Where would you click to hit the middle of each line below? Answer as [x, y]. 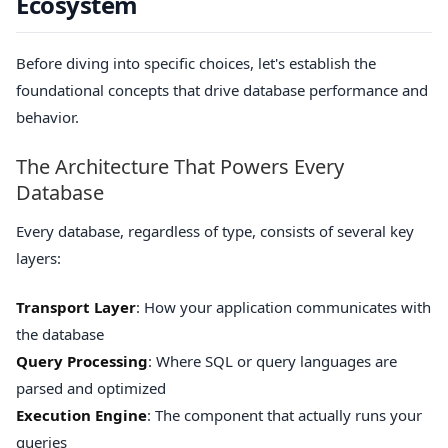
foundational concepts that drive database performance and [222, 90]
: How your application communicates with [283, 307]
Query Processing [82, 361]
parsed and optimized [91, 388]
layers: [38, 257]
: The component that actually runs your [284, 415]
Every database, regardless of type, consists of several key [215, 230]
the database [60, 334]
